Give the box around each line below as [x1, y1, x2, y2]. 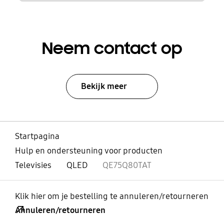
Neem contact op [42, 37, 182, 59]
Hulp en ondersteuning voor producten [14, 145, 162, 156]
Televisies [14, 160, 51, 171]
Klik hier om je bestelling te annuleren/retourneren [14, 191, 208, 202]
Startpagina [14, 131, 59, 142]
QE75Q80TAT [102, 160, 151, 171]
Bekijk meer [80, 80, 127, 91]
